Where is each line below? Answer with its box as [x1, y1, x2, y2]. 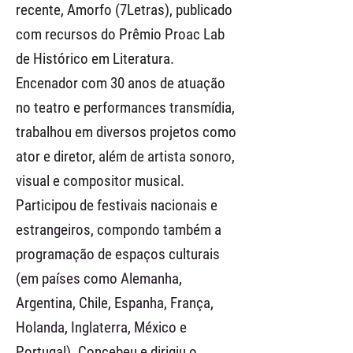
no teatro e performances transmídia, [16, 98, 235, 117]
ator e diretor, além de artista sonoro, [16, 147, 235, 165]
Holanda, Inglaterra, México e [16, 318, 187, 336]
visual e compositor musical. [16, 172, 184, 190]
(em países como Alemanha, [16, 269, 182, 288]
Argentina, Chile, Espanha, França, [16, 294, 214, 312]
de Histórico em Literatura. [16, 50, 174, 68]
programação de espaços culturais [16, 245, 220, 263]
